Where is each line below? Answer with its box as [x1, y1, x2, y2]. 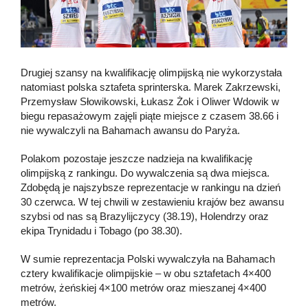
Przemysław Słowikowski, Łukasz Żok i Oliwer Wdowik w [21, 95, 279, 107]
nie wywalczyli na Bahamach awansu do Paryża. [21, 124, 240, 136]
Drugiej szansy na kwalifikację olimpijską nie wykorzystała [21, 66, 282, 78]
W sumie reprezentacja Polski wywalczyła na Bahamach [21, 252, 275, 265]
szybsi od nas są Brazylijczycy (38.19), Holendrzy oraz [21, 210, 269, 222]
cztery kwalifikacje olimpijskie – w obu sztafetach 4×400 [21, 267, 271, 279]
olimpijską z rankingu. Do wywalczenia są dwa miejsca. [21, 166, 269, 179]
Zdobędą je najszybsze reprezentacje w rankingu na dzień [21, 181, 280, 193]
